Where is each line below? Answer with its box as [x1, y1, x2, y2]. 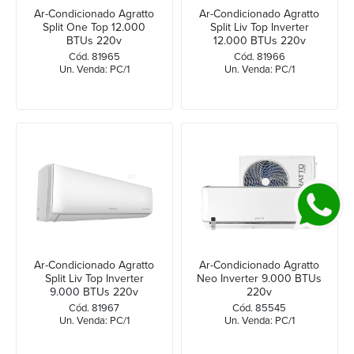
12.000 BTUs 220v [213, 33, 306, 47]
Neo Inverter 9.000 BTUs [197, 272, 322, 286]
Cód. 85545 [232, 302, 287, 315]
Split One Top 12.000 [43, 20, 146, 34]
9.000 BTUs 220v [50, 285, 139, 299]
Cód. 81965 [68, 50, 120, 63]
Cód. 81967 [69, 302, 120, 315]
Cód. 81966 [233, 50, 285, 63]
